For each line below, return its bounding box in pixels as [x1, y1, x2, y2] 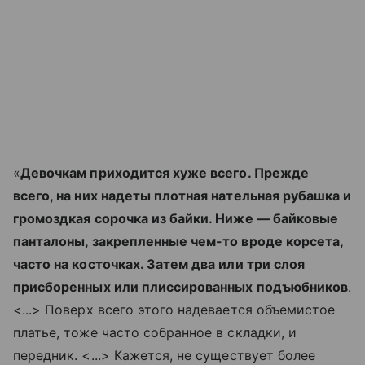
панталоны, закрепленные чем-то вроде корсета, [13, 233, 344, 249]
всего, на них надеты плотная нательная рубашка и [13, 187, 352, 204]
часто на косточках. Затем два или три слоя [13, 256, 306, 272]
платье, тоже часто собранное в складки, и [13, 324, 297, 341]
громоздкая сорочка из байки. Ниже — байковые [13, 210, 339, 226]
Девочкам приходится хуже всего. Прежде [20, 165, 309, 181]
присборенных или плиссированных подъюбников [13, 279, 349, 295]
